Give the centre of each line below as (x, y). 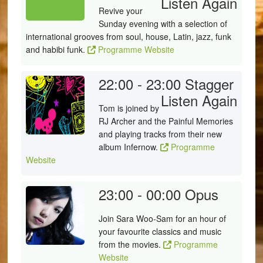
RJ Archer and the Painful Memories (166, 121)
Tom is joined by (129, 108)
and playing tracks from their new (160, 134)
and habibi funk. (56, 49)
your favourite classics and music (160, 231)
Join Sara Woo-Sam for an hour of (162, 218)
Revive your (120, 11)
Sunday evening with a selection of (163, 23)
